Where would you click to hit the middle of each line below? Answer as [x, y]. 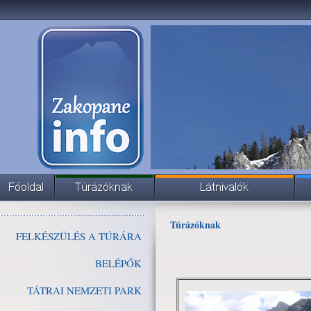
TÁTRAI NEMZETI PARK [84, 290]
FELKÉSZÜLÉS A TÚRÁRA [79, 236]
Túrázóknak [195, 225]
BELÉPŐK [118, 263]
